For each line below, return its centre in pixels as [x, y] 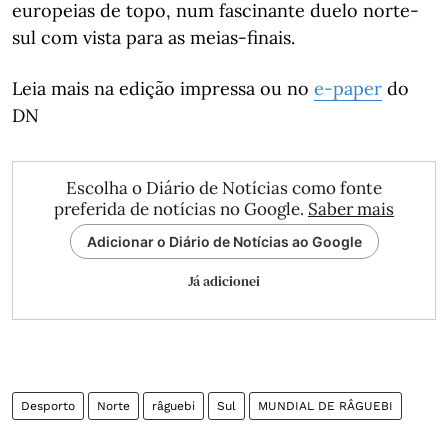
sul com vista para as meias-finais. [153, 37]
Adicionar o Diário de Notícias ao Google [224, 241]
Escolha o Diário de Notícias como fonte [224, 188]
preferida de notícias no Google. [181, 209]
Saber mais [351, 209]
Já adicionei [224, 281]
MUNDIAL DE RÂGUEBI [325, 406]
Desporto [48, 406]
